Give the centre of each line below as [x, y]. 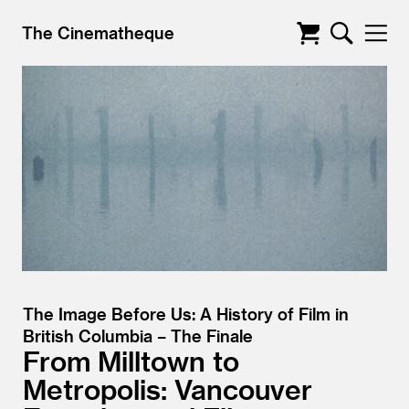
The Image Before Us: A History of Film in [186, 314]
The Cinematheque [98, 32]
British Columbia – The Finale [138, 336]
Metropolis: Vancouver [168, 389]
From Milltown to [131, 361]
